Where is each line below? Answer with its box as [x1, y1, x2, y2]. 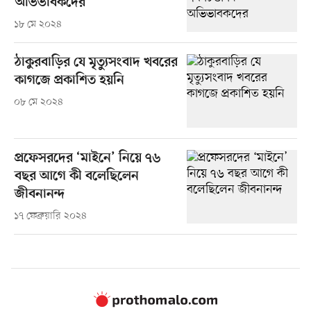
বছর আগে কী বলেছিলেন [14, 168, 139, 185]
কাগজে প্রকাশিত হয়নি [14, 72, 124, 89]
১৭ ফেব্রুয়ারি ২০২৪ [13, 209, 87, 223]
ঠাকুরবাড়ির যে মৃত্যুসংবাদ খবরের [14, 54, 178, 71]
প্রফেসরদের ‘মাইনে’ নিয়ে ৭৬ [14, 150, 161, 167]
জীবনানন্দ [14, 186, 65, 203]
